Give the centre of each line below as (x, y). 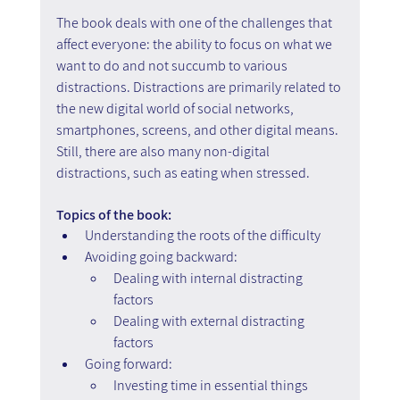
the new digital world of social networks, (176, 108)
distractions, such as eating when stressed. (183, 172)
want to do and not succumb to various (173, 65)
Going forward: (128, 363)
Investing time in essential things (210, 385)
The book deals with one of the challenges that (195, 22)
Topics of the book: (113, 214)
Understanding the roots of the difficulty (202, 235)
